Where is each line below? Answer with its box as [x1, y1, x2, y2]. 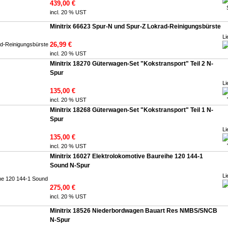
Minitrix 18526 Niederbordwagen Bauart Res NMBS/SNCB [50, 207, 217, 214]
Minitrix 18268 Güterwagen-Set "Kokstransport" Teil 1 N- [50, 106, 213, 113]
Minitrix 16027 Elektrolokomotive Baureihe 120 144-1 [50, 153, 203, 160]
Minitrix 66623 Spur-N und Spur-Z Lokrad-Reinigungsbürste [50, 23, 221, 30]
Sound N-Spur [50, 162, 90, 169]
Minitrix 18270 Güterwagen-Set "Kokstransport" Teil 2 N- [50, 60, 213, 67]
